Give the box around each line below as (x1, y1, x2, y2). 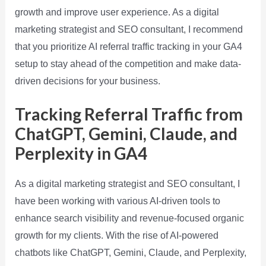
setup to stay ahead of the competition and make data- (14, 58, 241, 69)
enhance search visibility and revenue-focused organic (14, 213, 244, 224)
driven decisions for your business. (14, 75, 160, 86)
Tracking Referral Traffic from (14, 104, 243, 125)
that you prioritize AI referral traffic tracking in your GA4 (14, 41, 242, 52)
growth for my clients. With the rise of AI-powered (14, 230, 218, 241)
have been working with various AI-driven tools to (14, 196, 220, 207)
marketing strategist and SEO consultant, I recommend (14, 24, 243, 34)
